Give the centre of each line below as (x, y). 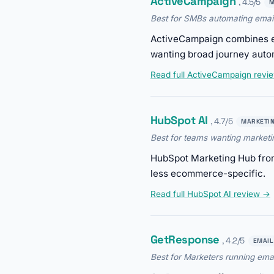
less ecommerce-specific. (208, 174)
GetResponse (185, 240)
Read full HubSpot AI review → (210, 194)
